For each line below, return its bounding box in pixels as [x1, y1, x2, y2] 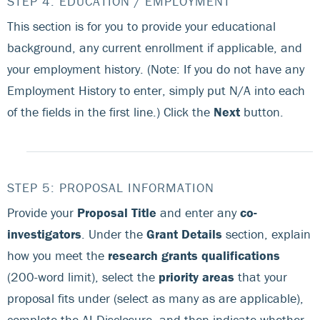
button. [240, 103, 284, 120]
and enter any [156, 204, 240, 221]
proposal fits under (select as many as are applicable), [7, 289, 304, 306]
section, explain [222, 225, 311, 242]
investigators [7, 225, 81, 242]
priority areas [159, 268, 234, 285]
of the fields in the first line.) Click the [7, 103, 214, 120]
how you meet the [7, 246, 108, 264]
